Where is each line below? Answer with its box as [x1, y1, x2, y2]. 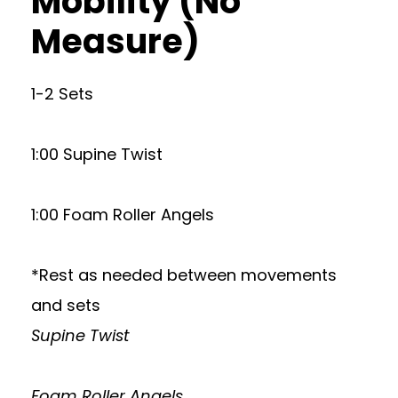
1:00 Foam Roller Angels [31, 203, 214, 226]
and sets [31, 294, 100, 316]
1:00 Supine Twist [31, 143, 163, 165]
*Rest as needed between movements [31, 264, 337, 286]
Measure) [31, 18, 200, 65]
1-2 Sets [31, 83, 93, 105]
